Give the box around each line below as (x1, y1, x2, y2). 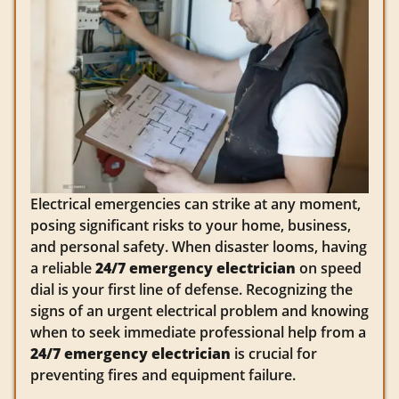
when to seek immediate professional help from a (30, 322, 366, 342)
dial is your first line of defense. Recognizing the (30, 279, 353, 299)
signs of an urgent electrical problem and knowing (30, 300, 369, 321)
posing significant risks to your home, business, (30, 215, 351, 235)
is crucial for (231, 343, 317, 363)
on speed (296, 257, 362, 278)
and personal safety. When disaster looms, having (30, 236, 367, 256)
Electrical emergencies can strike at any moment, (30, 193, 361, 214)
